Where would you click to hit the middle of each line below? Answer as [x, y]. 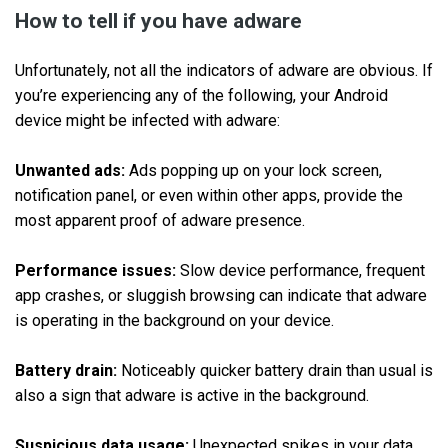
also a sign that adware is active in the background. [192, 395]
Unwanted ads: [70, 170]
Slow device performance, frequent [302, 270]
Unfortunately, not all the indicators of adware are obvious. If [224, 70]
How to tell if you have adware [158, 21]
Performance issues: [97, 270]
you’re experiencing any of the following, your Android [201, 95]
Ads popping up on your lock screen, [253, 170]
